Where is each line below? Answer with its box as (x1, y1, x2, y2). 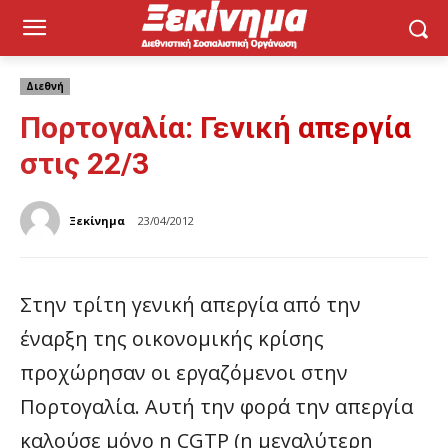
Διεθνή (26, 79, 64, 93)
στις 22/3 (20, 146, 149, 181)
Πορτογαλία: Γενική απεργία (20, 110, 411, 145)
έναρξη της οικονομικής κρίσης (20, 325, 324, 352)
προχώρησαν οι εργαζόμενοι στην (20, 359, 348, 386)
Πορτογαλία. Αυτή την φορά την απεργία (20, 393, 413, 420)
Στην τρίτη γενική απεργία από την (20, 291, 361, 318)
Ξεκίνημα (69, 213, 125, 228)
